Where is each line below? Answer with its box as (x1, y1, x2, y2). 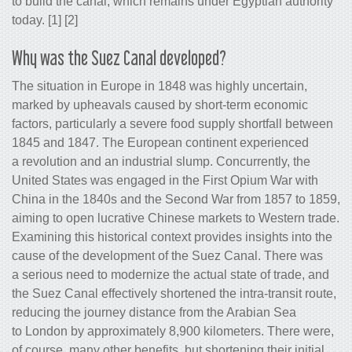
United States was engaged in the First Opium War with (12, 173, 318, 187)
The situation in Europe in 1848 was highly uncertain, (12, 79, 307, 93)
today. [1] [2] (12, 13, 78, 27)
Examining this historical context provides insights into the (12, 229, 332, 244)
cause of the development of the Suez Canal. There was (12, 248, 323, 262)
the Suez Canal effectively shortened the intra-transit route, (12, 286, 336, 300)
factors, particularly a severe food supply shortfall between (12, 116, 333, 130)
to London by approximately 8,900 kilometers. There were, (12, 324, 334, 338)
